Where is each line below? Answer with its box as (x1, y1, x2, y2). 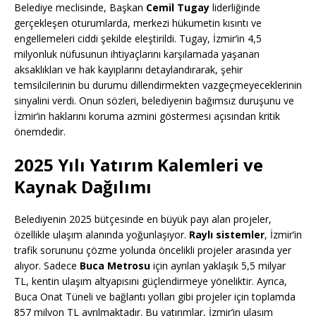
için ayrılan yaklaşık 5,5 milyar (150, 259, 286, 273)
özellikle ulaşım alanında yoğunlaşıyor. (14, 228, 189, 242)
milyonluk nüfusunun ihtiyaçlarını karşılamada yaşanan (14, 47, 260, 61)
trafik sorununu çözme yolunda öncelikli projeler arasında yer (14, 243, 291, 257)
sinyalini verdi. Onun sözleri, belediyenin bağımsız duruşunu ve (14, 94, 294, 108)
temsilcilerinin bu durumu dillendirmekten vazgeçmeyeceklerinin (14, 78, 302, 92)
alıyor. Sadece (14, 259, 80, 273)
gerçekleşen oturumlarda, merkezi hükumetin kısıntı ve (14, 16, 262, 30)
